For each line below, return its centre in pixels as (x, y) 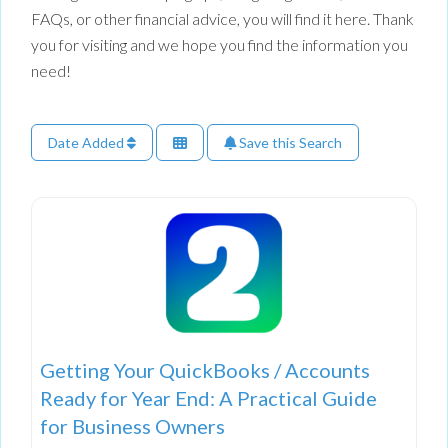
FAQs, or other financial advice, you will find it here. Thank (222, 19)
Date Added (87, 143)
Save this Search (289, 143)
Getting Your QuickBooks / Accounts (205, 369)
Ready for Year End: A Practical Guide (208, 397)
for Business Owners (132, 425)
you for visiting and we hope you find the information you (219, 45)
